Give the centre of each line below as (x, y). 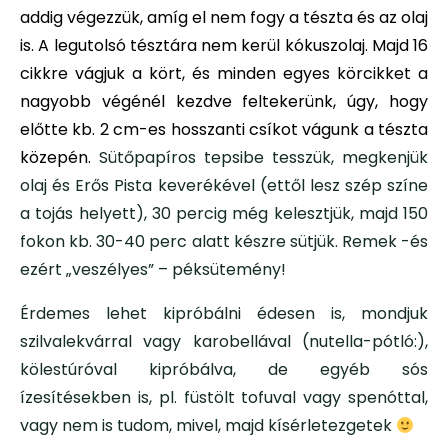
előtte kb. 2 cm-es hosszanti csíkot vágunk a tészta (224, 130)
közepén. (59, 158)
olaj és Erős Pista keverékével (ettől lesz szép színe (224, 186)
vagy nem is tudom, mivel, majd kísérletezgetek (208, 426)
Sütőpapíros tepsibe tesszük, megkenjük (263, 158)
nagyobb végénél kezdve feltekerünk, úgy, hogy (224, 102)
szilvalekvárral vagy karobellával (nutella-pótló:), (224, 342)
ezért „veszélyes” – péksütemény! (153, 270)
